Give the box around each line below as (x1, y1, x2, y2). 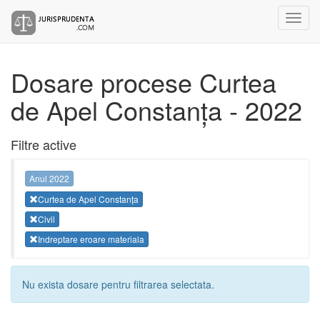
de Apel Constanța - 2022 (11, 91, 302, 128)
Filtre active (11, 135, 76, 154)
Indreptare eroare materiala (38, 233, 144, 246)
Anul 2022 (29, 172, 69, 185)
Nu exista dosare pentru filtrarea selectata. (22, 277, 214, 292)
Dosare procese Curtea (11, 64, 276, 100)
